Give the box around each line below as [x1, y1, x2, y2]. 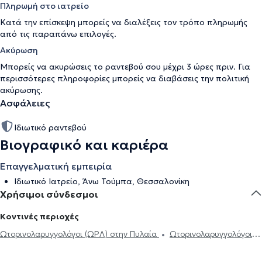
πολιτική [216, 73, 249, 84]
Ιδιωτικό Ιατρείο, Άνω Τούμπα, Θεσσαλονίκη [14, 176, 189, 187]
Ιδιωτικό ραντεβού [14, 122, 87, 133]
